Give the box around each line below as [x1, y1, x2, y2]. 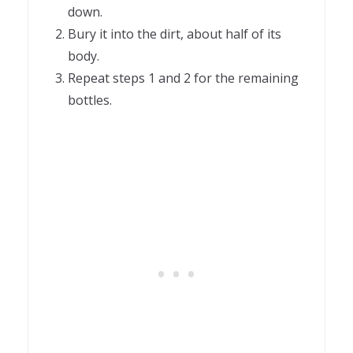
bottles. [68, 91, 112, 109]
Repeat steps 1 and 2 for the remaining [68, 69, 299, 87]
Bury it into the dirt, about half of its [68, 24, 281, 43]
